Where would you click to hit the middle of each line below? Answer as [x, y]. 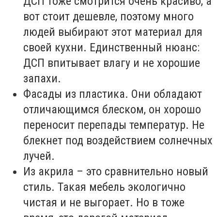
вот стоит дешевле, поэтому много [108, 16]
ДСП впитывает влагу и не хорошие [112, 63]
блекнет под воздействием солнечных [118, 140]
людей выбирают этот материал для [113, 32]
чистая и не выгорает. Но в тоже [104, 202]
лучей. [39, 156]
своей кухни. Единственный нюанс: [111, 47]
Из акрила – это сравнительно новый [116, 171]
